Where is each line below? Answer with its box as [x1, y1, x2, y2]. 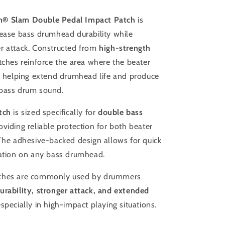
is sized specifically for [11, 107, 98, 117]
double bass [98, 107, 143, 117]
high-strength [99, 43, 151, 53]
